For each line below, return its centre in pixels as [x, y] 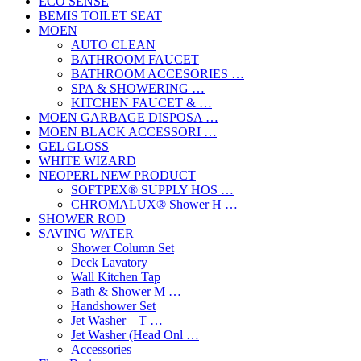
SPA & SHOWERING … [138, 88]
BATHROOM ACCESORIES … [158, 74]
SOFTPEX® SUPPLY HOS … [152, 190]
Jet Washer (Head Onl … [135, 335]
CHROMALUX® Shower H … [154, 204]
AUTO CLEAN [113, 45]
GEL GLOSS [74, 146]
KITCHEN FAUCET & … [141, 103]
